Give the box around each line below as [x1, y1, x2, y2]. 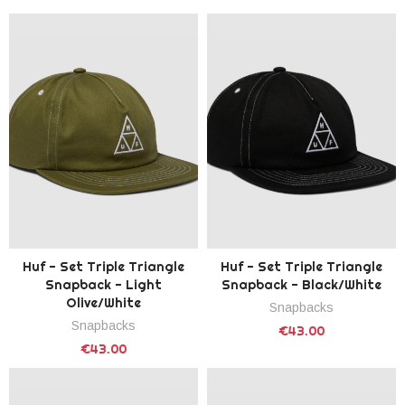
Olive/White [66, 294, 141, 311]
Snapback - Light [45, 276, 162, 293]
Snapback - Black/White [221, 276, 381, 293]
